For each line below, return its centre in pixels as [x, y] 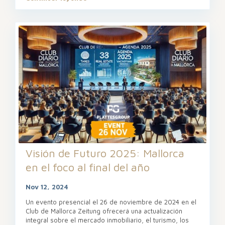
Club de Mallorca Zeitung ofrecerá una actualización [104, 211]
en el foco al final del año [88, 167]
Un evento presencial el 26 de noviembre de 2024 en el [111, 202]
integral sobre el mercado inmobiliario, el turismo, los [107, 220]
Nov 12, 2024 [47, 187]
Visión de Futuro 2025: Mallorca [105, 153]
